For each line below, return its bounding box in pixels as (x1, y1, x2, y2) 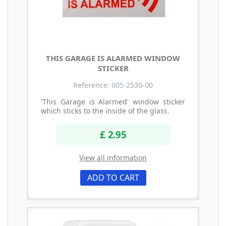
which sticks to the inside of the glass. (41, 105, 169, 116)
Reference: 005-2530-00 (73, 80, 153, 90)
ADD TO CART (87, 172, 139, 184)
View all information (79, 153, 147, 163)
